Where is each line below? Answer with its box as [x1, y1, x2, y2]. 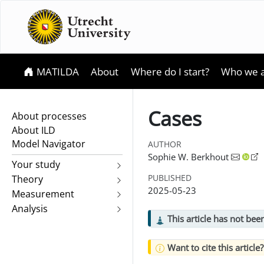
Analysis [12, 202, 48, 215]
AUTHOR [148, 138, 181, 150]
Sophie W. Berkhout [148, 150, 231, 163]
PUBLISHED [148, 171, 192, 183]
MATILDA [36, 64, 79, 78]
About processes [12, 109, 87, 123]
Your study [12, 158, 60, 171]
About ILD [12, 123, 55, 137]
